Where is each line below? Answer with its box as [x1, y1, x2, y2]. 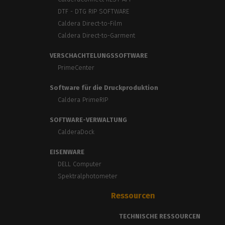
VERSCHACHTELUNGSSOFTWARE [50, 52, 148, 60]
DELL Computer [58, 160, 102, 168]
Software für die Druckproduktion [50, 84, 159, 92]
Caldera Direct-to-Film [58, 20, 123, 28]
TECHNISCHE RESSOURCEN [119, 212, 201, 220]
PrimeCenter [58, 64, 95, 72]
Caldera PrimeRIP [58, 96, 108, 104]
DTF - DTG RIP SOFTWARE [58, 8, 130, 16]
